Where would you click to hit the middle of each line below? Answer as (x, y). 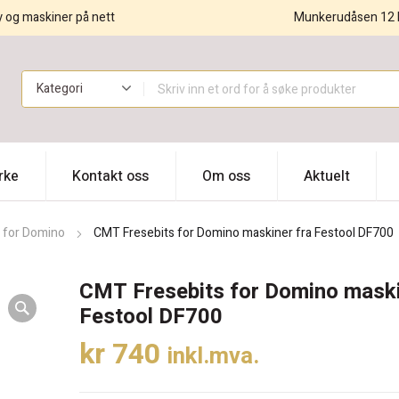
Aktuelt (327, 177)
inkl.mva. (213, 357)
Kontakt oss (110, 177)
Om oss (226, 177)
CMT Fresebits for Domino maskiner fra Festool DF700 (244, 233)
